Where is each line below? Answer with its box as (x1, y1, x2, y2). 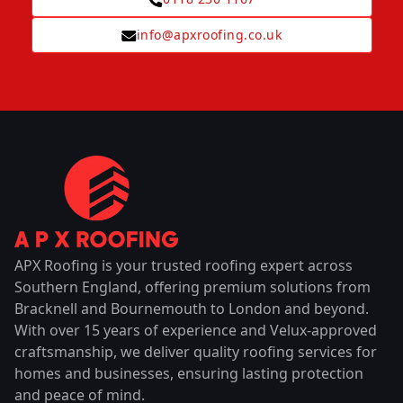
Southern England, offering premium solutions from (14, 276, 371, 297)
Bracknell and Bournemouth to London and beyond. (14, 298, 369, 318)
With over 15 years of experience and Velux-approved (14, 319, 377, 340)
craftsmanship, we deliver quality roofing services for (14, 341, 377, 362)
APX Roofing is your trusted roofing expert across (14, 255, 353, 275)
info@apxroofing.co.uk (136, 26, 282, 44)
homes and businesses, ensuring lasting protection (14, 363, 363, 383)
